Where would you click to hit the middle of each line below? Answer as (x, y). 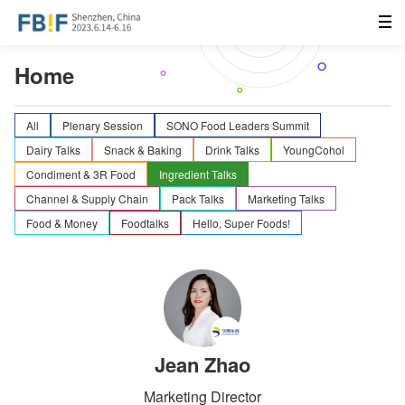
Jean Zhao (202, 364)
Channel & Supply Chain (87, 198)
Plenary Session (103, 125)
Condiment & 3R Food (81, 174)
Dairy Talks (53, 149)
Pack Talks (198, 198)
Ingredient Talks (198, 174)
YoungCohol (314, 149)
